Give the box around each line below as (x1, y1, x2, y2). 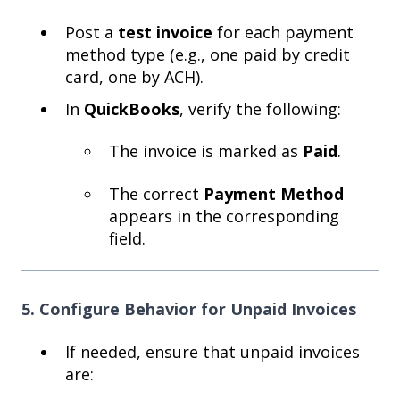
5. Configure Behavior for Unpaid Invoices (21, 298, 356, 321)
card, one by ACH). (65, 65, 204, 87)
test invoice (118, 21, 212, 43)
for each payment (212, 21, 354, 43)
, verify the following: (179, 97, 341, 120)
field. (109, 227, 146, 249)
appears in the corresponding (109, 204, 339, 227)
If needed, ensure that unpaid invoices (65, 341, 360, 363)
